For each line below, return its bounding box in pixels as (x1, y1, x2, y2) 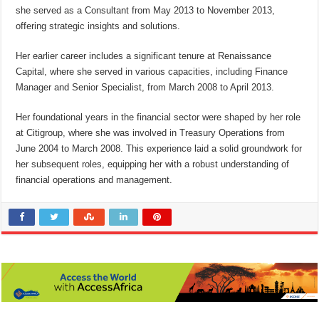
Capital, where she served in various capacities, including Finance (16, 66, 288, 78)
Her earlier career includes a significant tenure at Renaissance (16, 51, 272, 62)
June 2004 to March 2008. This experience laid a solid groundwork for (16, 143, 303, 155)
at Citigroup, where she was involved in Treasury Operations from (16, 127, 286, 139)
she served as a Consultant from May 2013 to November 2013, (16, 5, 276, 16)
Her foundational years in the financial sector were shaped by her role (16, 112, 301, 123)
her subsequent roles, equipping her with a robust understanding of (16, 159, 290, 170)
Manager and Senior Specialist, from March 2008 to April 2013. (16, 82, 275, 93)
